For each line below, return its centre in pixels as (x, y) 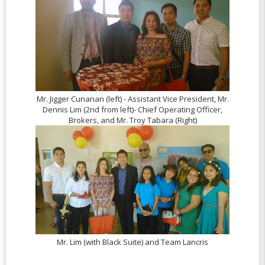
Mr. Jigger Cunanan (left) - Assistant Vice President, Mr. (132, 98)
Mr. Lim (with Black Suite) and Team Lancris (132, 242)
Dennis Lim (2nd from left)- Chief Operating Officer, (132, 109)
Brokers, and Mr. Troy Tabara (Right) (132, 120)
